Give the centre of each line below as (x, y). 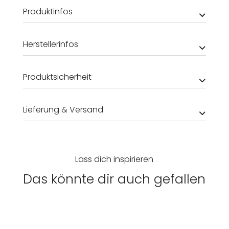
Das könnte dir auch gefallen (114, 179)
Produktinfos (48, 12)
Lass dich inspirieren (114, 159)
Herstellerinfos (50, 44)
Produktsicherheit (57, 77)
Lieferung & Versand (63, 110)
